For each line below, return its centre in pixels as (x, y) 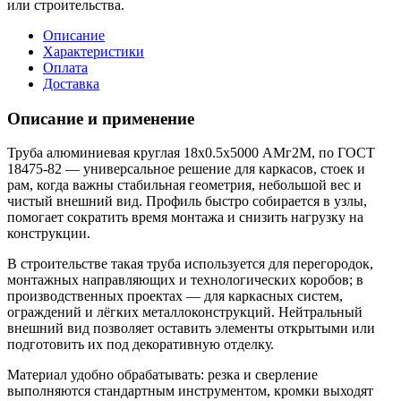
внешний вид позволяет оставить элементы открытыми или (191, 328)
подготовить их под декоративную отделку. (141, 345)
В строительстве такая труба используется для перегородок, (190, 264)
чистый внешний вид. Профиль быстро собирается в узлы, (187, 201)
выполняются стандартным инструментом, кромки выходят (190, 391)
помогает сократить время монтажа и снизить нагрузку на (185, 218)
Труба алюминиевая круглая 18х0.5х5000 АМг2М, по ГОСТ (191, 153)
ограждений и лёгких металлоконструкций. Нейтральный (185, 312)
